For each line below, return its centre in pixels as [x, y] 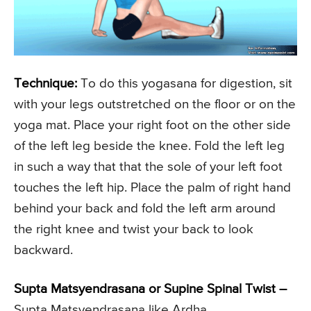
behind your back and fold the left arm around [145, 209]
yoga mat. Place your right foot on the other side [152, 126]
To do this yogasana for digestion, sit [185, 84]
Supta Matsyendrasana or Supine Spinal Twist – [150, 289]
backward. [43, 251]
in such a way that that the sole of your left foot [148, 167]
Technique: [45, 84]
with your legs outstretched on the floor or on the [155, 105]
